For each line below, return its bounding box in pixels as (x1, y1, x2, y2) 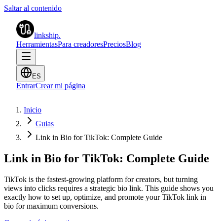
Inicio (24, 106, 41, 114)
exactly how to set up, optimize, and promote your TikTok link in (4, 192, 206, 201)
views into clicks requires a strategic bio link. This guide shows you (4, 184, 214, 192)
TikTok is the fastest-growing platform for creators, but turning (4, 175, 198, 184)
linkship (34, 31, 59, 39)
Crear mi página (36, 81, 85, 90)
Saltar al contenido (4, 4, 62, 12)
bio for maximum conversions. (4, 201, 99, 210)
